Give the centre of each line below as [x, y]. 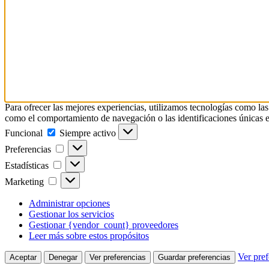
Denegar [63, 257]
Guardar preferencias [194, 257]
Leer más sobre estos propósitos [89, 235]
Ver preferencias [118, 257]
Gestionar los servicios [71, 214]
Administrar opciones [69, 203]
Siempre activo [89, 133]
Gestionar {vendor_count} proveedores [104, 225]
